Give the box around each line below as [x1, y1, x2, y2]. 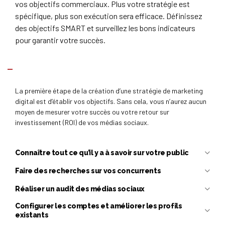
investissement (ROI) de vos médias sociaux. [15, 118, 149, 127]
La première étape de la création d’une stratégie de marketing [15, 86, 203, 95]
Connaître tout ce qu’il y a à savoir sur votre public [15, 149, 189, 157]
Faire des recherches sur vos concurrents [15, 167, 161, 175]
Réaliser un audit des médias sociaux [15, 185, 145, 193]
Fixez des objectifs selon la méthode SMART [15, 65, 172, 74]
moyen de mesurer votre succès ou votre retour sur [15, 107, 169, 117]
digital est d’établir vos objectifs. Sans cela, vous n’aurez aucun [15, 97, 206, 106]
